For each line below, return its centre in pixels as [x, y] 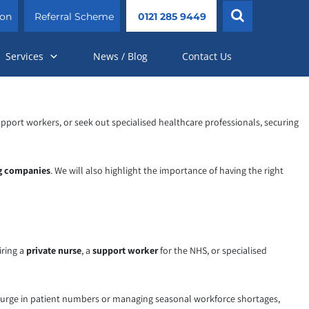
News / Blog [120, 57]
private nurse [54, 251]
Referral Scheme [74, 17]
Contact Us [207, 57]
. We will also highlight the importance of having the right [167, 171]
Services [24, 57]
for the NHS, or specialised [212, 251]
